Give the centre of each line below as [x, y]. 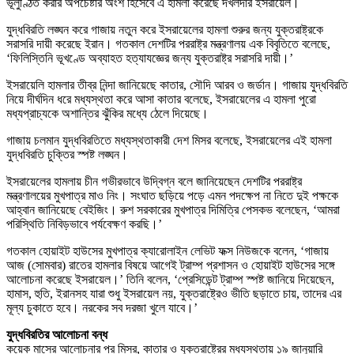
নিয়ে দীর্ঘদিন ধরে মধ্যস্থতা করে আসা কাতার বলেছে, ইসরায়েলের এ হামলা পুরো [161, 100]
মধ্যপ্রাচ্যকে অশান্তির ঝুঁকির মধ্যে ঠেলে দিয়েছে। [107, 114]
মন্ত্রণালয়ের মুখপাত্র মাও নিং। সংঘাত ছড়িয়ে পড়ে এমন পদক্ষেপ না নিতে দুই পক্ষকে [172, 196]
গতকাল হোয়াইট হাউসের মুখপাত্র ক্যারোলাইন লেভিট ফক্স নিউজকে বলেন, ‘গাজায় [168, 251]
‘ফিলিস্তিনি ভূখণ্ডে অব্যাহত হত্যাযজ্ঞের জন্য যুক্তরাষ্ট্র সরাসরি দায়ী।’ [150, 58]
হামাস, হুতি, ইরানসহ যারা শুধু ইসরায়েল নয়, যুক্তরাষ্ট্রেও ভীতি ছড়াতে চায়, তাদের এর [174, 294]
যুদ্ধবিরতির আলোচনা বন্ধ [57, 335]
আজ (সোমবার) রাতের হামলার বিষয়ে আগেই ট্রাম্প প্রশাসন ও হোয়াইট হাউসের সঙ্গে [171, 265]
